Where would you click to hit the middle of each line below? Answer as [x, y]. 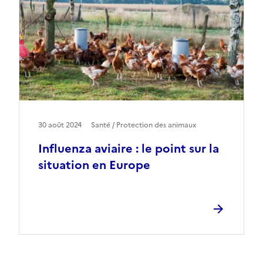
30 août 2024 [60, 125]
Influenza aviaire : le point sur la [129, 148]
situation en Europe [94, 165]
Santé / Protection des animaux [144, 125]
